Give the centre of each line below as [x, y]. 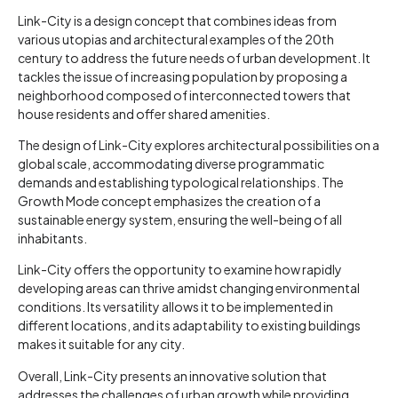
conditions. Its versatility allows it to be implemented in [175, 307]
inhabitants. [52, 238]
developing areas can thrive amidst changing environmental [189, 288]
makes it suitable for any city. [101, 344]
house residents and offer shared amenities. [144, 113]
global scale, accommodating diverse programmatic [171, 163]
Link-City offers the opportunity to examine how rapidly [180, 270]
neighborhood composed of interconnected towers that [184, 95]
